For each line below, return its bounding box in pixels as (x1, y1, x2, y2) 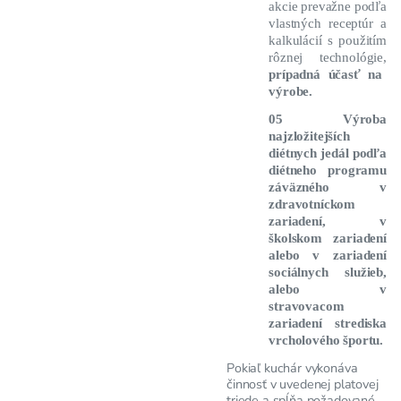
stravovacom (269, 299, 345, 314)
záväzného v (269, 180, 387, 195)
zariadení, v (269, 214, 387, 229)
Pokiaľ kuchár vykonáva (226, 359, 358, 378)
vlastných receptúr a (269, 16, 387, 31)
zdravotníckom (269, 197, 356, 212)
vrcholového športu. (269, 333, 384, 348)
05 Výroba (269, 112, 387, 127)
